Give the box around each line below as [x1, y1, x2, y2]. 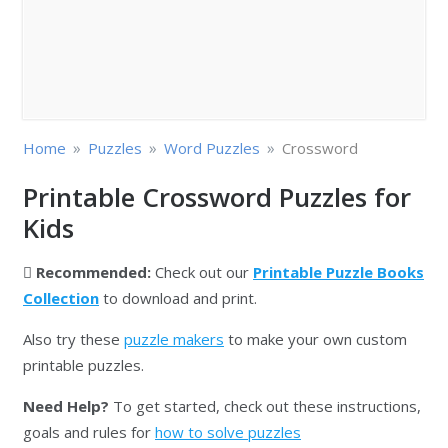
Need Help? [23, 396, 109, 416]
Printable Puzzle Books [253, 262, 424, 282]
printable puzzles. [23, 355, 144, 375]
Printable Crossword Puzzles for [23, 179, 411, 215]
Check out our [151, 262, 253, 282]
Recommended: [36, 262, 151, 282]
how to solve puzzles [155, 422, 301, 442]
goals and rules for [23, 422, 155, 442]
